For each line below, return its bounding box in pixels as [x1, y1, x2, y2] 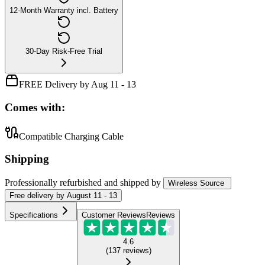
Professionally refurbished [5, 177, 102, 188]
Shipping [5, 153, 49, 166]
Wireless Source [168, 179, 224, 188]
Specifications [9, 211, 58, 220]
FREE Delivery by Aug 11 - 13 [19, 79, 136, 90]
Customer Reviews [82, 211, 146, 220]
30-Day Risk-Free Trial [25, 47, 102, 56]
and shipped [104, 177, 149, 188]
